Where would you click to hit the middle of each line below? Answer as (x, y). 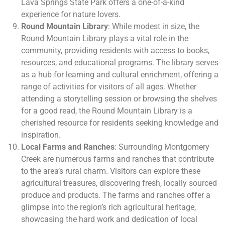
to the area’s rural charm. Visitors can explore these (111, 171)
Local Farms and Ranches (68, 147)
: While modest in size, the (154, 27)
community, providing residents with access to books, (115, 51)
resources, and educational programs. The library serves (120, 63)
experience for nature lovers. (71, 15)
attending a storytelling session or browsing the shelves (119, 99)
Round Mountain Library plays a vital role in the (105, 39)
